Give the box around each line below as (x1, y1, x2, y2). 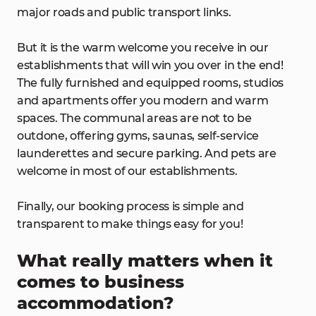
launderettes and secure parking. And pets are (17, 147, 276, 160)
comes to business (17, 272, 184, 292)
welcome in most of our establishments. (17, 164, 238, 178)
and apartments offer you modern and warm (17, 94, 269, 107)
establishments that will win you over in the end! (17, 59, 284, 72)
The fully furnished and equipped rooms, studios (17, 76, 284, 90)
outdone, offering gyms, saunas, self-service (17, 129, 259, 142)
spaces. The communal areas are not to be (17, 111, 252, 125)
